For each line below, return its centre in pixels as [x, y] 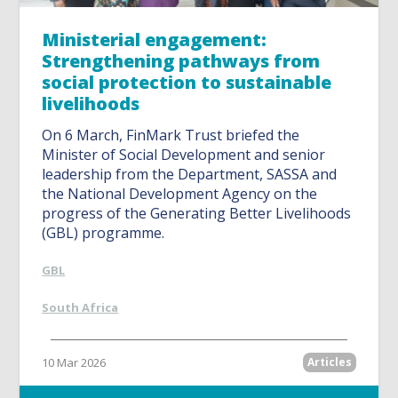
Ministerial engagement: [155, 40]
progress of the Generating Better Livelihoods [197, 214]
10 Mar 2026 [74, 363]
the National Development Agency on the [180, 194]
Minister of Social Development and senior [184, 155]
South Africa [80, 308]
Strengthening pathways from [181, 61]
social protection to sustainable [187, 83]
